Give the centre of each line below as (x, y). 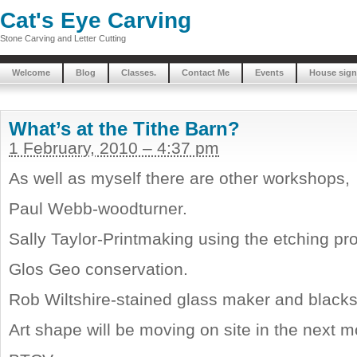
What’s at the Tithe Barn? (124, 129)
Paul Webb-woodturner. (98, 208)
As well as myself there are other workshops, (179, 178)
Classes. (139, 73)
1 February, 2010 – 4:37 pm (114, 148)
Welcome (31, 73)
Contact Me (206, 73)
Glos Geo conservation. (98, 269)
